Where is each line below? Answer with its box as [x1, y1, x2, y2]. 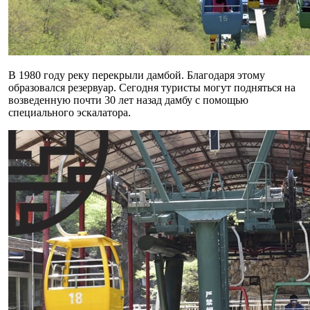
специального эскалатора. [8, 107, 131, 118]
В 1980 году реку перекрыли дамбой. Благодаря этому [8, 69, 265, 81]
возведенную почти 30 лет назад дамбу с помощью [8, 94, 248, 106]
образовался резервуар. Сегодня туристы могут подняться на [8, 82, 295, 93]
